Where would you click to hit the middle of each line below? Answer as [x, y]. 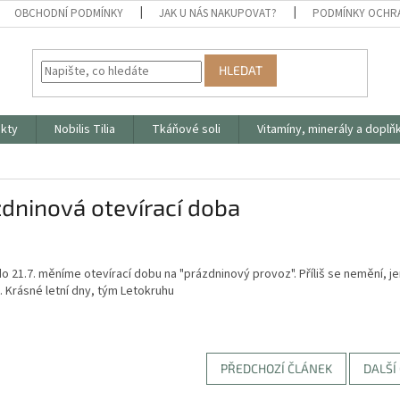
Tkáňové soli [186, 129]
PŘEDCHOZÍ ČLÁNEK [276, 368]
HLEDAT [241, 71]
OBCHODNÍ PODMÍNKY [69, 13]
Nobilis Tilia [85, 129]
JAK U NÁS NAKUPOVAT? [218, 13]
